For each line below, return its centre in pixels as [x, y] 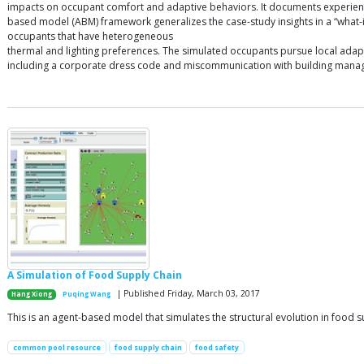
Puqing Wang [87, 294]
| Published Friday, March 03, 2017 [188, 293]
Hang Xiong [32, 294]
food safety [217, 347]
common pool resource [56, 347]
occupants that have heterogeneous [90, 36]
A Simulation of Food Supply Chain [95, 275]
